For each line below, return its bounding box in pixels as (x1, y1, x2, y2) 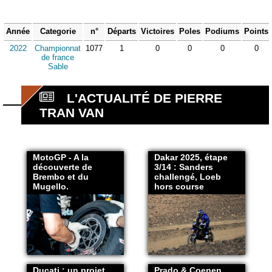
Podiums (205, 27, 239, 36)
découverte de (33, 161, 93, 172)
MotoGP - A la (33, 152, 89, 162)
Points (244, 27, 268, 36)
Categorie (39, 27, 76, 36)
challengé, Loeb (154, 171, 221, 182)
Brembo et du (33, 171, 89, 182)
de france (41, 53, 74, 63)
